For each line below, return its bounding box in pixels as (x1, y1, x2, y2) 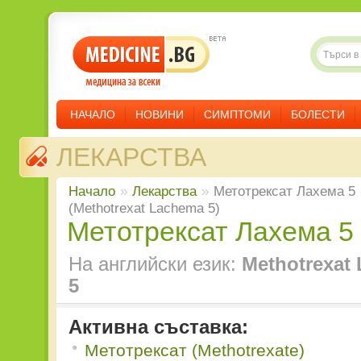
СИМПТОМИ (204, 108, 271, 121)
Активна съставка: (68, 316, 248, 338)
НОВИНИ (135, 108, 184, 121)
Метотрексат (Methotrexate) (85, 341, 305, 359)
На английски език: (68, 253, 242, 275)
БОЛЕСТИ (291, 108, 345, 121)
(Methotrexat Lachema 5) (68, 200, 220, 216)
